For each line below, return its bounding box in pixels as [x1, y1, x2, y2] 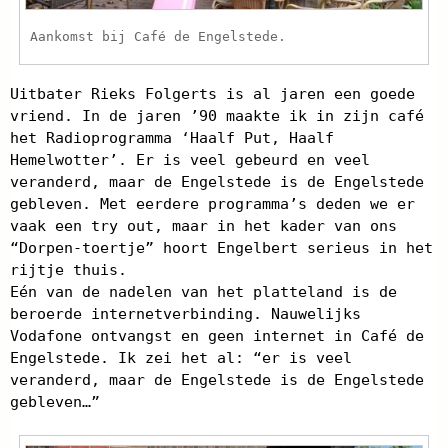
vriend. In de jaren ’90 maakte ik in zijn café [10, 107, 424, 126]
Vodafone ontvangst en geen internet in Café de [10, 327, 424, 346]
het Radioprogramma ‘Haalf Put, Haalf [10, 129, 334, 148]
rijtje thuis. [10, 261, 127, 280]
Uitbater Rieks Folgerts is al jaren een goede [10, 85, 415, 104]
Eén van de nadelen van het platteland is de [10, 283, 397, 302]
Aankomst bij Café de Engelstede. [29, 29, 286, 45]
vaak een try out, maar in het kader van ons [10, 217, 397, 236]
